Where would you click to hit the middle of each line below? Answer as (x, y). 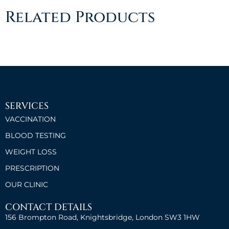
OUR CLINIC (27, 185)
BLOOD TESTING (36, 136)
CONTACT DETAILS (49, 208)
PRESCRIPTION (32, 168)
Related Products (80, 18)
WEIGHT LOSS (31, 152)
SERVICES (27, 106)
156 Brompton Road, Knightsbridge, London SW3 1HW (102, 217)
